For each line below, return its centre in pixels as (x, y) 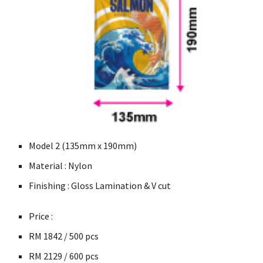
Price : (41, 216)
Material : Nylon (61, 166)
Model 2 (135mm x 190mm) (83, 146)
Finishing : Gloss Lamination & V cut (100, 186)
